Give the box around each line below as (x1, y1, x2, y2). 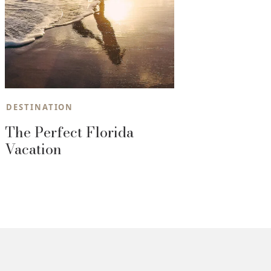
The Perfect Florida (5, 120, 134, 143)
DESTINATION (5, 101, 74, 113)
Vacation (5, 137, 62, 160)
